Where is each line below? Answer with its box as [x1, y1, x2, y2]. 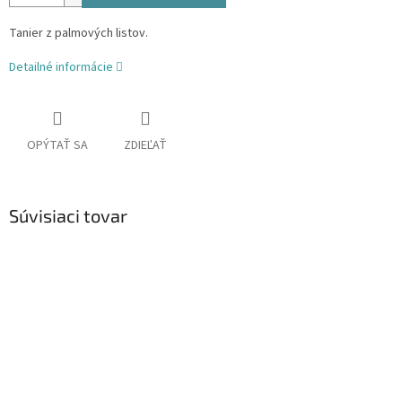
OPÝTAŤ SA [27, 136, 88, 155]
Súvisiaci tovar [9, 205, 127, 227]
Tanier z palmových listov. [9, 24, 148, 43]
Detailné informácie [9, 58, 113, 77]
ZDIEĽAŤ [124, 136, 167, 155]
